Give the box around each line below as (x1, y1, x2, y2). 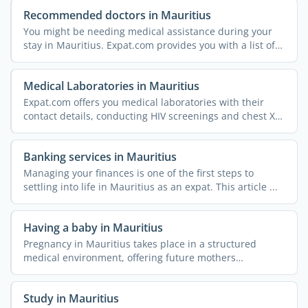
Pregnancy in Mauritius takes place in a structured (23, 237, 256, 251)
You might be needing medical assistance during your (23, 25, 272, 38)
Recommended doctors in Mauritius (23, 7, 211, 23)
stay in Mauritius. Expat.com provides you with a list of (23, 38, 275, 52)
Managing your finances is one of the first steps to (23, 166, 254, 180)
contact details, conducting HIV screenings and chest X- (23, 109, 278, 123)
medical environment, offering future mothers (23, 251, 236, 265)
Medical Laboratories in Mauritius (23, 78, 199, 93)
